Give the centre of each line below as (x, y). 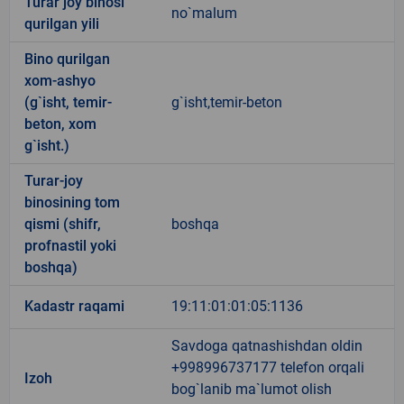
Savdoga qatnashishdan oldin (267, 345)
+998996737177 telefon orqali (268, 367)
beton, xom (60, 124)
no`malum (204, 13)
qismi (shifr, (63, 224)
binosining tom (72, 202)
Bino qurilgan (67, 59)
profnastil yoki (70, 245)
